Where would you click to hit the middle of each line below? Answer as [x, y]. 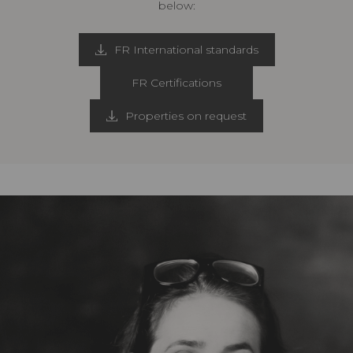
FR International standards [186, 50]
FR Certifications [176, 83]
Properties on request [186, 116]
